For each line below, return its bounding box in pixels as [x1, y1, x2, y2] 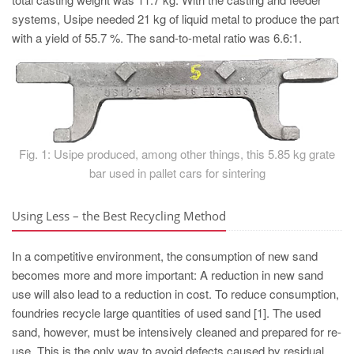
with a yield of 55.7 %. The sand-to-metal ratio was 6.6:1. [12, 29, 302, 46]
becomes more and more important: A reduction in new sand [12, 265, 323, 283]
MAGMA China [32, 130, 106, 145]
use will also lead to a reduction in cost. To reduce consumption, [12, 284, 339, 302]
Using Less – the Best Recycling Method [12, 207, 226, 224]
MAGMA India [32, 211, 101, 227]
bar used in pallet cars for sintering [88, 164, 265, 181]
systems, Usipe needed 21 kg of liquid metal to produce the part [12, 10, 339, 27]
